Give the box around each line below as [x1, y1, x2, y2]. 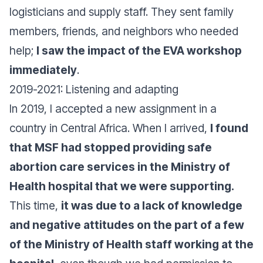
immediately [9, 63, 77, 77]
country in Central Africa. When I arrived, [9, 121, 210, 136]
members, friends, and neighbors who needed [9, 24, 238, 39]
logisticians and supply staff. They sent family [9, 5, 234, 19]
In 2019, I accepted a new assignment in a [9, 102, 217, 116]
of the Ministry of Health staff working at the [9, 237, 254, 252]
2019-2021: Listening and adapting [9, 82, 178, 97]
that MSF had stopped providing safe [9, 140, 212, 155]
